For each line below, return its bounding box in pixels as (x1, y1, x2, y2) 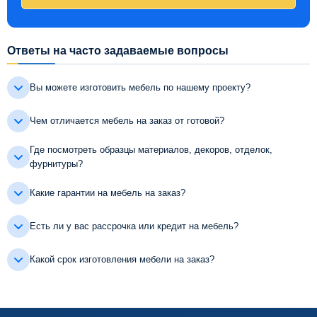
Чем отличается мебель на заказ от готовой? (30, 115, 224, 127)
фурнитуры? (30, 158, 83, 170)
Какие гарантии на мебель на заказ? (30, 188, 185, 199)
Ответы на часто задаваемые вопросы (7, 45, 229, 57)
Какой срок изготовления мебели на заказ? (30, 254, 214, 265)
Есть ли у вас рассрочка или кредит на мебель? (30, 221, 238, 232)
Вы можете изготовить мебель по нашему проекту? (30, 82, 250, 93)
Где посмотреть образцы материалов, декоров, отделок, (30, 144, 272, 156)
